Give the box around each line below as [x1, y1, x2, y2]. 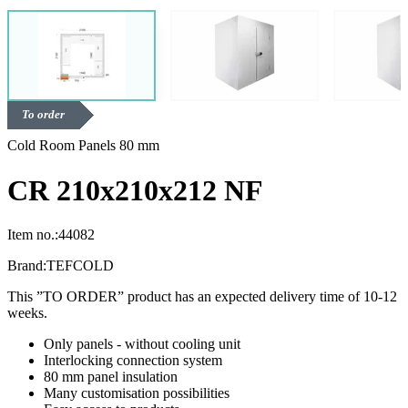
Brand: [7, 258, 46, 274]
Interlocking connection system [44, 352, 222, 369]
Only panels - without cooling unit [44, 336, 240, 352]
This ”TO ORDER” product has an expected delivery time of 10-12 [7, 289, 397, 305]
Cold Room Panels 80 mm [7, 138, 159, 154]
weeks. [7, 305, 47, 321]
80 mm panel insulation [44, 369, 178, 385]
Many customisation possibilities [44, 385, 229, 402]
